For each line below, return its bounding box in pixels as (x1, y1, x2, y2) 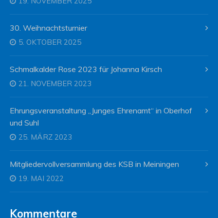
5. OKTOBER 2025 (18, 37, 81, 47)
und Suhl (10, 117, 39, 127)
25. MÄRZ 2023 (18, 132, 72, 142)
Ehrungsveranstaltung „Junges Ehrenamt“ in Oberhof (10, 105, 192, 115)
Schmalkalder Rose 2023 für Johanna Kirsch (10, 64, 162, 74)
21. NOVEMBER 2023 (18, 78, 91, 88)
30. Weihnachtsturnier (10, 22, 87, 33)
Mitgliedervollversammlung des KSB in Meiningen (10, 159, 179, 169)
